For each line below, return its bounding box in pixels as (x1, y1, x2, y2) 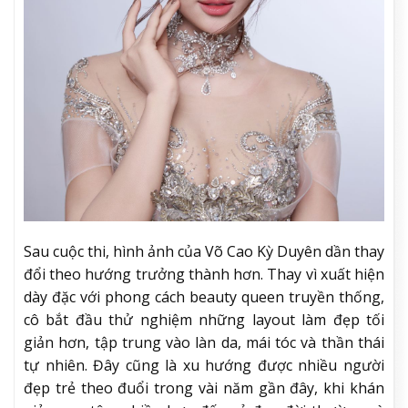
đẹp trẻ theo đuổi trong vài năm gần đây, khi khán (24, 378, 384, 399)
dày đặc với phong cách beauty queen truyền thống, (24, 287, 384, 308)
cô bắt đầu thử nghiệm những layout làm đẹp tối (24, 310, 384, 331)
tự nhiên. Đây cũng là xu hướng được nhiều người (24, 355, 384, 376)
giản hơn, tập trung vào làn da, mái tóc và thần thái (24, 332, 384, 353)
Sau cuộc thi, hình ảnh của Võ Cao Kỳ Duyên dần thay (24, 241, 384, 262)
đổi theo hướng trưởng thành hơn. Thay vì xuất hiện (24, 264, 384, 285)
